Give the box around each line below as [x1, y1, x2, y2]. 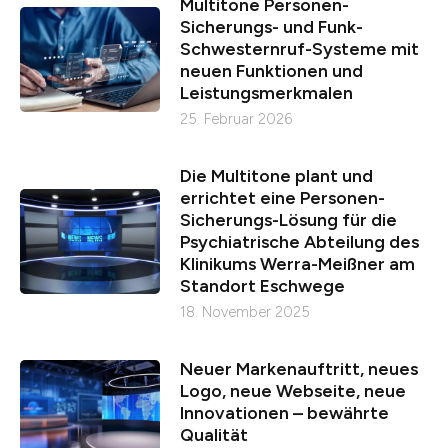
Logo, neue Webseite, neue [180, 380, 406, 402]
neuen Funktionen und [180, 60, 363, 82]
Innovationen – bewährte [180, 402, 389, 424]
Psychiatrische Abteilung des [180, 231, 419, 253]
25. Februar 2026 [180, 110, 292, 129]
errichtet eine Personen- [180, 187, 385, 209]
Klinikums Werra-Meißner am [180, 253, 415, 275]
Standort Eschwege [180, 275, 345, 297]
